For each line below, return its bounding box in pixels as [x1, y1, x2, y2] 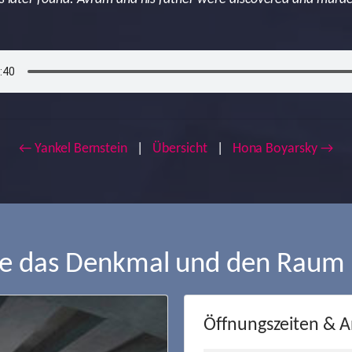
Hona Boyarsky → [232, 141, 333, 156]
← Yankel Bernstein [19, 141, 128, 156]
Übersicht [152, 141, 207, 156]
